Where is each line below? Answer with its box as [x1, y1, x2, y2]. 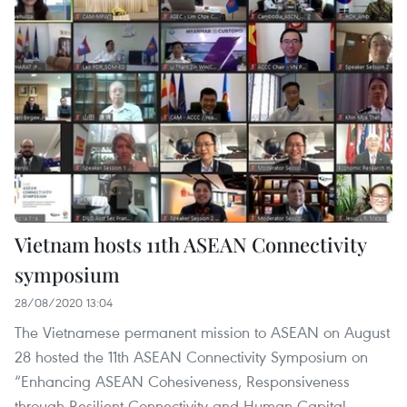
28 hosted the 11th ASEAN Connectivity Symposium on [15, 345, 368, 367]
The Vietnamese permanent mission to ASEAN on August [15, 321, 390, 342]
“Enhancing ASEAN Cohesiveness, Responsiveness [15, 370, 350, 392]
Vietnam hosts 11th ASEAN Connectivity [15, 230, 366, 258]
